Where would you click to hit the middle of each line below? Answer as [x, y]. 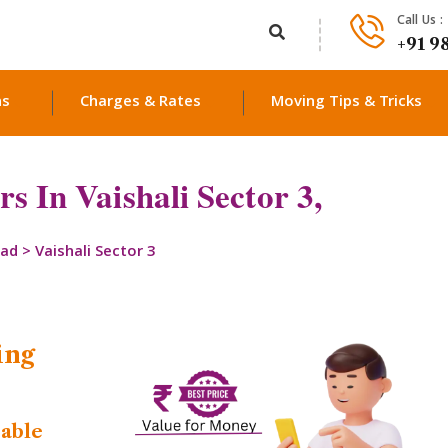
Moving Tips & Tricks [346, 103]
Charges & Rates [140, 103]
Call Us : [420, 21]
